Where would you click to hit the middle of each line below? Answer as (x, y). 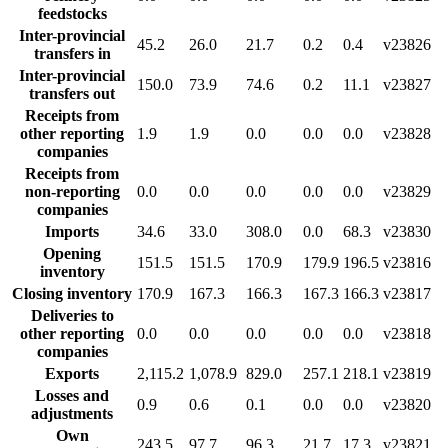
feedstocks (72, 13)
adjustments (72, 413)
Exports (72, 373)
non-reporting (72, 191)
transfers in (72, 53)
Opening (72, 253)
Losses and (72, 395)
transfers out (72, 93)
